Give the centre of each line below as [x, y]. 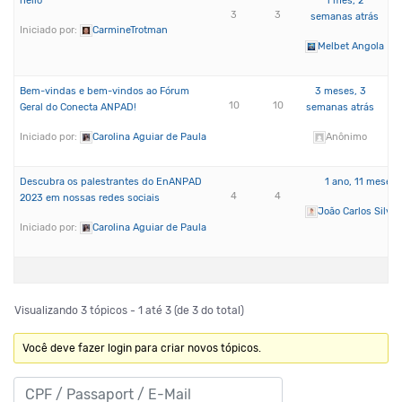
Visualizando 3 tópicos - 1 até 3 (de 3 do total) [129, 310]
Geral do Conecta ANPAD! [78, 107]
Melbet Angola [351, 46]
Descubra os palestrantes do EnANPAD [111, 182]
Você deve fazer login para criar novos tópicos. [142, 348]
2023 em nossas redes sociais [90, 198]
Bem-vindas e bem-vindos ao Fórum [105, 91]
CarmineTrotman [130, 30]
